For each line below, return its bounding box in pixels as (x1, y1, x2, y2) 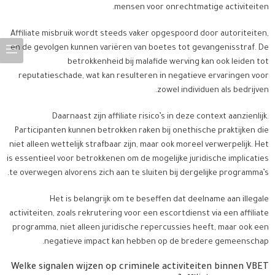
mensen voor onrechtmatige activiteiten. (114, 4, 269, 13)
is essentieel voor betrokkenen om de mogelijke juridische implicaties (7, 155, 269, 165)
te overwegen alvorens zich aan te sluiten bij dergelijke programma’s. (9, 169, 269, 179)
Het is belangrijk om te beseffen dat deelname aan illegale (50, 196, 269, 205)
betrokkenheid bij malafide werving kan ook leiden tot (68, 58, 269, 68)
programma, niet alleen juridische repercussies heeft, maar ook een (12, 224, 269, 233)
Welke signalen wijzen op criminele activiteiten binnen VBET (11, 263, 269, 273)
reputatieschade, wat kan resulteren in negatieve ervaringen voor (18, 72, 269, 82)
